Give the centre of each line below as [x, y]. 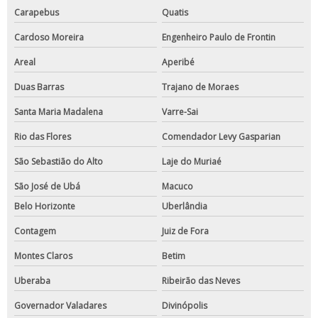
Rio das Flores [43, 137]
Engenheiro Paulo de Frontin [218, 38]
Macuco [177, 187]
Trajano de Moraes [200, 87]
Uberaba [32, 281]
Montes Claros [43, 256]
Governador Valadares [60, 306]
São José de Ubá [47, 187]
